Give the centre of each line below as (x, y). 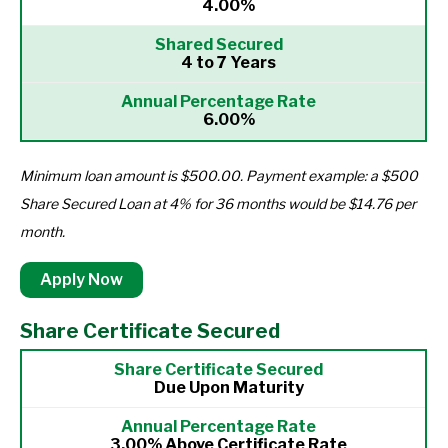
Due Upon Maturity (228, 387)
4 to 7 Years (228, 62)
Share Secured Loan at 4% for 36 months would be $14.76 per (218, 203)
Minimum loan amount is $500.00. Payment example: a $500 (219, 175)
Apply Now (81, 279)
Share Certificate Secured (150, 331)
